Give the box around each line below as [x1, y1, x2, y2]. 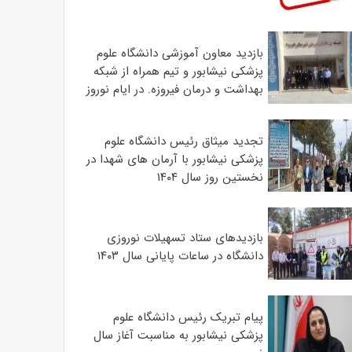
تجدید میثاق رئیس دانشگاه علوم [104, 131, 263, 151]
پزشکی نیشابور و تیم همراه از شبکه [93, 61, 263, 81]
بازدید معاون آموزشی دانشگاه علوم [96, 43, 263, 63]
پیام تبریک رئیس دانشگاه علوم [112, 307, 263, 327]
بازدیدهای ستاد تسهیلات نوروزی [106, 229, 263, 247]
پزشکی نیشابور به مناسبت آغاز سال [93, 325, 263, 345]
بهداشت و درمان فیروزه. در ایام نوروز [86, 79, 263, 99]
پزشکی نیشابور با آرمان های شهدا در [86, 149, 263, 169]
